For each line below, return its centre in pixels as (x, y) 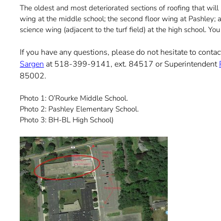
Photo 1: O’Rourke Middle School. (74, 98)
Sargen (32, 64)
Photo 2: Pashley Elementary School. (79, 109)
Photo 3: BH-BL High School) (67, 120)
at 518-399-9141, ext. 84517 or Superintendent (132, 64)
